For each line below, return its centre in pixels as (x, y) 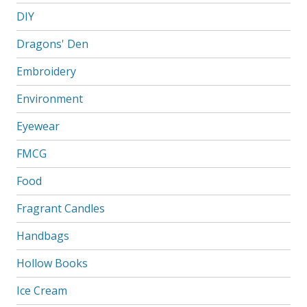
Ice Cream (41, 290)
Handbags (42, 235)
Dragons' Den (52, 44)
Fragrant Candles (60, 208)
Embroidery (46, 71)
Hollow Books (52, 263)
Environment (49, 98)
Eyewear (38, 126)
